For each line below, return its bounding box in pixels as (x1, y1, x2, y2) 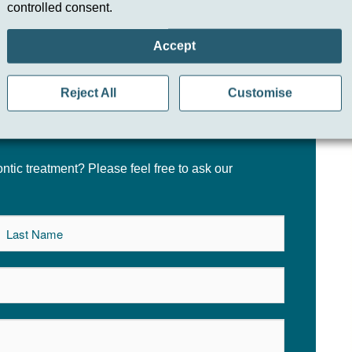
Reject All (60, 86, 116, 100)
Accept (152, 38, 196, 53)
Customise (228, 86, 293, 100)
